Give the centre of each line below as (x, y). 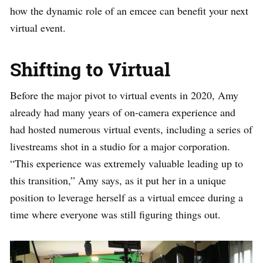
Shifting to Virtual (90, 69)
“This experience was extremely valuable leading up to (127, 163)
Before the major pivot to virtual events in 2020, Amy (124, 95)
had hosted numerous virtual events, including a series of (131, 129)
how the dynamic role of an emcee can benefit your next (129, 10)
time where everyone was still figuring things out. (115, 214)
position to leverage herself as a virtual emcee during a (127, 197)
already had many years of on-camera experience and (123, 112)
